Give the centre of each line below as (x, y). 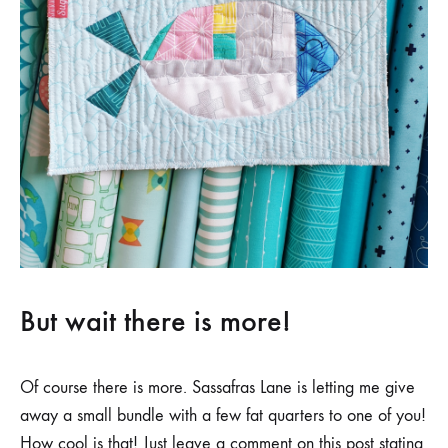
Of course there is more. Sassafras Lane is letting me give (217, 387)
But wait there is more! (155, 320)
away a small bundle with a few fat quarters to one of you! (223, 415)
